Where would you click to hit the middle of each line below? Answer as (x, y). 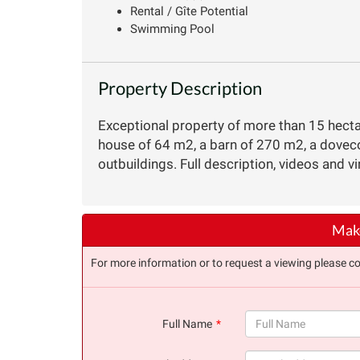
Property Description (180, 88)
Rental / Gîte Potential (189, 11)
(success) (268, 344)
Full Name (187, 323)
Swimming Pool (172, 29)
